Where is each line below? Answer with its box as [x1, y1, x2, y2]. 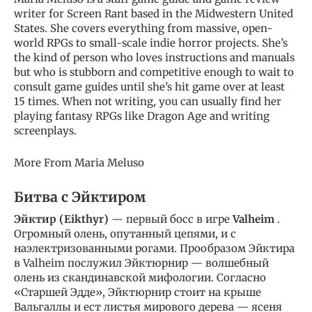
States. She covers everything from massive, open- [14, 21, 273, 35]
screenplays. [14, 123, 77, 137]
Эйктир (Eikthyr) [14, 212, 109, 226]
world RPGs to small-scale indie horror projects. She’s [14, 36, 288, 49]
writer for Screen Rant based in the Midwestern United [14, 6, 293, 20]
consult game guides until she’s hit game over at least [14, 79, 285, 93]
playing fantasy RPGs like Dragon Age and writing [14, 109, 270, 123]
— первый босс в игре [109, 212, 233, 226]
